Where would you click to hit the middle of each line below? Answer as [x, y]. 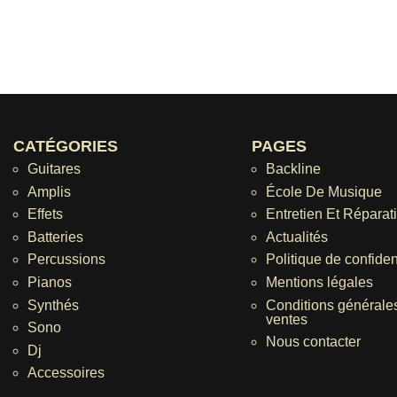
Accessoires [66, 373]
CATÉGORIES [66, 147]
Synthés [53, 305]
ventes [286, 319]
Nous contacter [313, 342]
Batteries [55, 237]
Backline [293, 169]
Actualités [296, 237]
